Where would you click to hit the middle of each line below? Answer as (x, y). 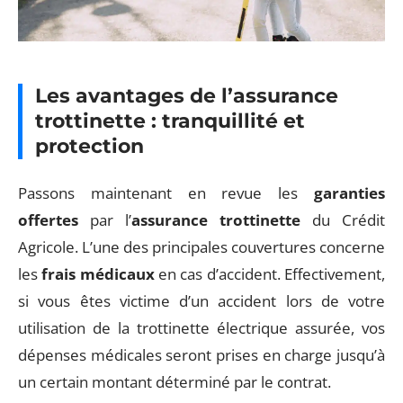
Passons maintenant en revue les (166, 193)
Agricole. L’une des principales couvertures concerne (201, 246)
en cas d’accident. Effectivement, (270, 273)
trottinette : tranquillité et (170, 121)
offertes (48, 219)
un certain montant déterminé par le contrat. (175, 381)
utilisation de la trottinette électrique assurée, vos (201, 327)
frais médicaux (98, 273)
